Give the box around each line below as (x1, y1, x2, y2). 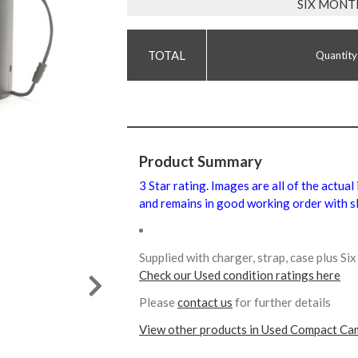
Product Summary (139, 152, 262, 170)
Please (139, 294, 177, 309)
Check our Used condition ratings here (139, 267, 340, 282)
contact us (177, 294, 233, 309)
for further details (233, 294, 331, 309)
